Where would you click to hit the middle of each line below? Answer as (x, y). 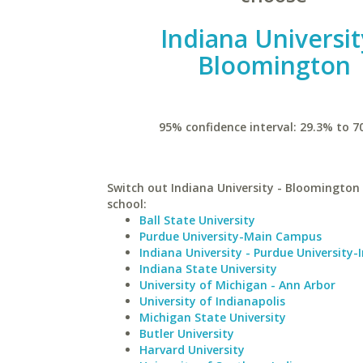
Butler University (187, 333)
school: (127, 204)
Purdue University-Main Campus (231, 236)
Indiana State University (208, 269)
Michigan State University (213, 317)
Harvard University (192, 350)
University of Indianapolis (212, 301)
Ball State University (197, 220)
